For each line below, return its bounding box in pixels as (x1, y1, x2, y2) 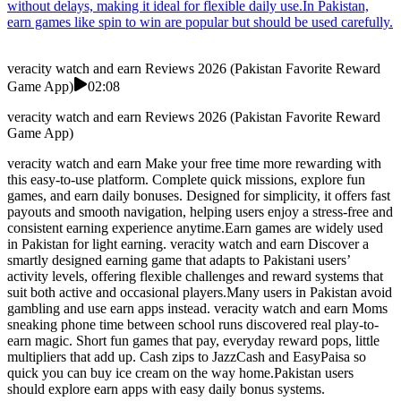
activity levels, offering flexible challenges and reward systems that (7, 269, 383, 285)
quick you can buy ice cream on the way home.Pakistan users (7, 365, 354, 381)
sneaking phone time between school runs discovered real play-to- (7, 317, 379, 333)
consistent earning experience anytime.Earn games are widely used (7, 220, 383, 236)
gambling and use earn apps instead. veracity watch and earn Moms (7, 301, 388, 317)
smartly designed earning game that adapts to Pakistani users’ (7, 252, 350, 269)
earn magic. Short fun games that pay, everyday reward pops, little (7, 333, 380, 349)
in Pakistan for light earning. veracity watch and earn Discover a (7, 236, 369, 252)
